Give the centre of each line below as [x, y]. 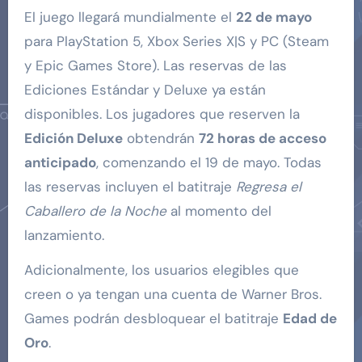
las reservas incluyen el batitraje [130, 186]
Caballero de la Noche [95, 210]
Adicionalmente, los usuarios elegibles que [161, 269]
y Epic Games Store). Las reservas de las [155, 65]
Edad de [309, 318]
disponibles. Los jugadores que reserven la [162, 114]
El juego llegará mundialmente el [130, 17]
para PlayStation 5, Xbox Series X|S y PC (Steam [176, 41]
